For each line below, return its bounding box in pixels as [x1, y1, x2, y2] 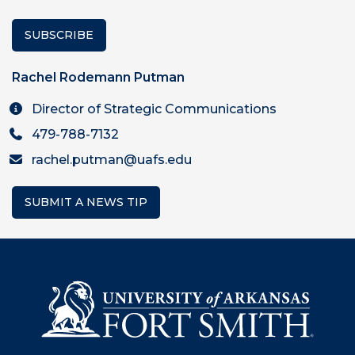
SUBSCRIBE [25, 28, 94, 43]
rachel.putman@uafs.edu [32, 152, 192, 168]
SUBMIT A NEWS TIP [25, 195, 147, 210]
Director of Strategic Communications [32, 101, 277, 117]
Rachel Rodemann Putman [12, 70, 185, 86]
